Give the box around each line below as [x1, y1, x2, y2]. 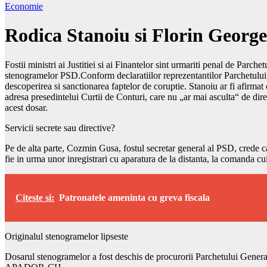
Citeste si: [15, 192, 54, 203]
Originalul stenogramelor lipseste [5, 231, 128, 241]
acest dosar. [5, 102, 48, 113]
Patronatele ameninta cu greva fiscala [59, 192, 210, 203]
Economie [5, 1, 43, 11]
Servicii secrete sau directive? [5, 122, 115, 133]
